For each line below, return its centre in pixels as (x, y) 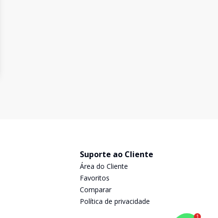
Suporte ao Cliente (117, 154)
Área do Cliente (104, 166)
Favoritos (95, 178)
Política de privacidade (115, 201)
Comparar (96, 190)
